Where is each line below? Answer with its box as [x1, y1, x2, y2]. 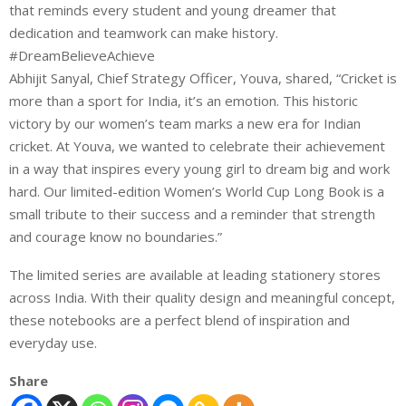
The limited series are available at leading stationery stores [9, 265, 381, 284]
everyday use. [9, 333, 97, 352]
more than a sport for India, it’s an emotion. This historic [9, 91, 358, 110]
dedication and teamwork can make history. [9, 23, 278, 42]
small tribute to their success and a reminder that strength [9, 204, 375, 223]
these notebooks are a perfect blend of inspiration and [9, 310, 350, 329]
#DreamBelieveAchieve [9, 45, 155, 64]
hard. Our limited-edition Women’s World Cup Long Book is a [9, 181, 384, 200]
